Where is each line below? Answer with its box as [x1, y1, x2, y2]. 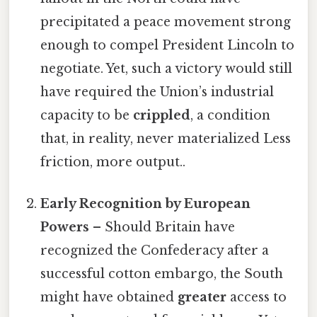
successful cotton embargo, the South [40, 266, 284, 282]
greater [178, 289, 227, 305]
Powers [40, 219, 90, 235]
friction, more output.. [40, 154, 186, 170]
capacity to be [40, 107, 134, 123]
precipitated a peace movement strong [40, 13, 292, 30]
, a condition [190, 107, 271, 123]
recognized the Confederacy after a [40, 243, 270, 258]
